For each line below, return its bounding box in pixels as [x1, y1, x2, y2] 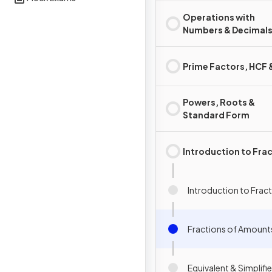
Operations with [183, 12, 255, 22]
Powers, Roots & [183, 97, 255, 107]
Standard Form [183, 109, 250, 120]
